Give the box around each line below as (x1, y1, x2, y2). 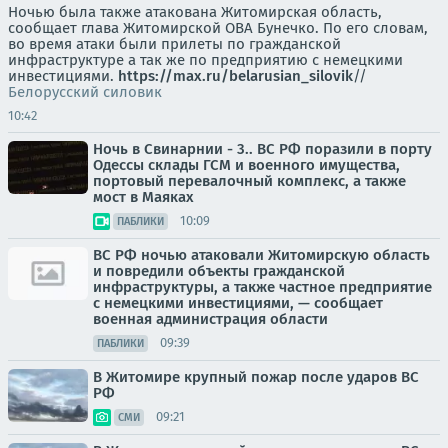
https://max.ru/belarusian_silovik (118, 66, 353, 85)
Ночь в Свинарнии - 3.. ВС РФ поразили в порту (93, 139, 432, 158)
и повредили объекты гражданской (93, 261, 345, 280)
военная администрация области (93, 309, 328, 328)
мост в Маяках (93, 187, 194, 206)
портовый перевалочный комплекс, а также (93, 171, 406, 190)
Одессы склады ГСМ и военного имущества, (93, 155, 400, 174)
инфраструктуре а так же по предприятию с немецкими (8, 50, 403, 69)
